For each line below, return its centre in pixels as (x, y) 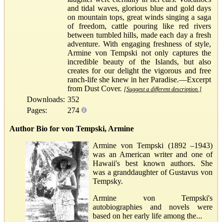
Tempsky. (108, 181)
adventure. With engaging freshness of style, (139, 44)
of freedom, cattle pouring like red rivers (139, 26)
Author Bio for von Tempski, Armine (72, 128)
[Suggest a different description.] (163, 89)
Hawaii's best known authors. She (153, 163)
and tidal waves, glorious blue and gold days (139, 8)
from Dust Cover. (96, 88)
